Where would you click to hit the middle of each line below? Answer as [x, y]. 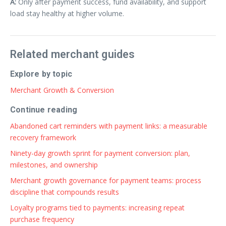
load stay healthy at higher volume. [67, 13]
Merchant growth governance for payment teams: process [106, 180]
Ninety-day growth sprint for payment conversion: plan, [100, 153]
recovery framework [43, 137]
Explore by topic [41, 74]
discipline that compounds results [65, 192]
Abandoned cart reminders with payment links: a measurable [109, 126]
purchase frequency [42, 219]
